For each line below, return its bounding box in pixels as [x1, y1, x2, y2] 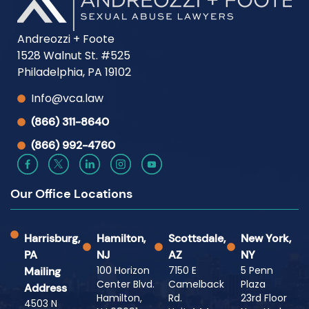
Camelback [168, 277, 224, 292]
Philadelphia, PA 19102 [17, 63, 131, 80]
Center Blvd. [96, 277, 154, 292]
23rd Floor [240, 291, 287, 306]
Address [24, 281, 67, 296]
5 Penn [240, 263, 273, 278]
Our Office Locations [10, 186, 132, 203]
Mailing [24, 264, 61, 279]
